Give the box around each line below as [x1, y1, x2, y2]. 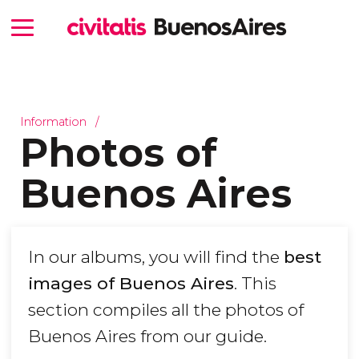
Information [19, 114, 87, 129]
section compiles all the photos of [28, 300, 304, 321]
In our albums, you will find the [28, 247, 284, 268]
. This [234, 273, 276, 294]
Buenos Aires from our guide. [28, 326, 267, 347]
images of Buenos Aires [28, 273, 234, 294]
